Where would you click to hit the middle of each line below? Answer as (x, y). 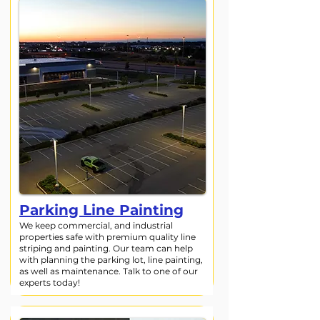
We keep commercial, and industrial (96, 225)
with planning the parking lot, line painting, (111, 260)
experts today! (50, 282)
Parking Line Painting (101, 210)
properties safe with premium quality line (107, 237)
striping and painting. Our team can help (106, 248)
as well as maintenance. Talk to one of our (109, 271)
